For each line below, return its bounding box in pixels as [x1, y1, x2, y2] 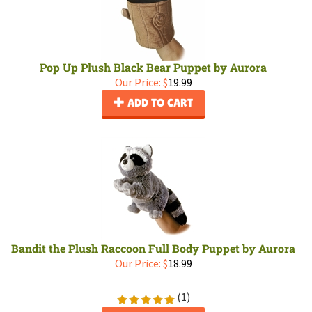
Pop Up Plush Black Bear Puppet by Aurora [40, 60, 267, 75]
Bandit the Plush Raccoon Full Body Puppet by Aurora [11, 241, 295, 256]
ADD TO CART [125, 96, 194, 109]
